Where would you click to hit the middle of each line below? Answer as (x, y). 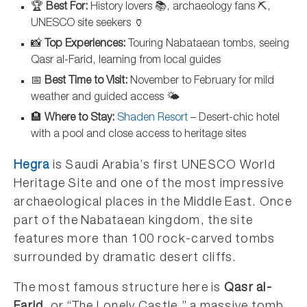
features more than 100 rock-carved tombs (145, 240)
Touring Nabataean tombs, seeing (207, 45)
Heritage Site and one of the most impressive (149, 184)
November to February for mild (201, 82)
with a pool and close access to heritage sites (138, 135)
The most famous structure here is (119, 288)
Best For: (67, 8)
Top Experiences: (85, 45)
